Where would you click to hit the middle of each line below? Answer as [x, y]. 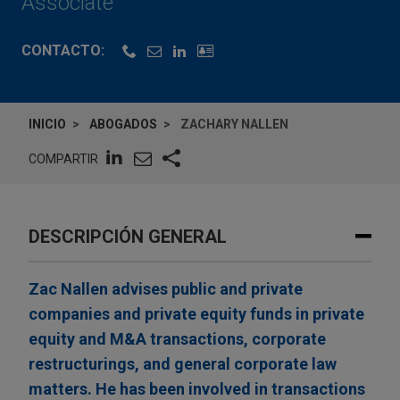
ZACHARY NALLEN [234, 125]
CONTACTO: [63, 51]
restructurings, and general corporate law [183, 364]
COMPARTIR [63, 158]
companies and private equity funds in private [196, 314]
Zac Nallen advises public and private [166, 289]
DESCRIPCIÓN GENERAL [128, 237]
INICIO [47, 125]
